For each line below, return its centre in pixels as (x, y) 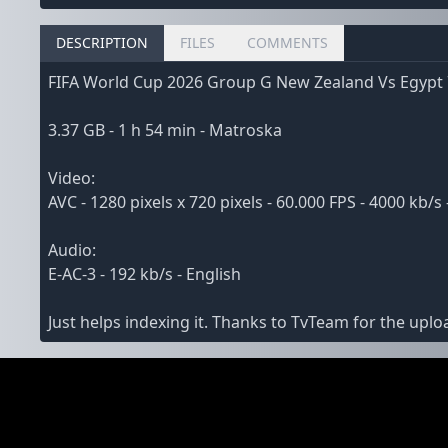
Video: (71, 178)
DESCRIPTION (102, 42)
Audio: (72, 250)
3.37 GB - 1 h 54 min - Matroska (165, 130)
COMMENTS (287, 42)
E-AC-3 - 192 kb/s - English (144, 274)
